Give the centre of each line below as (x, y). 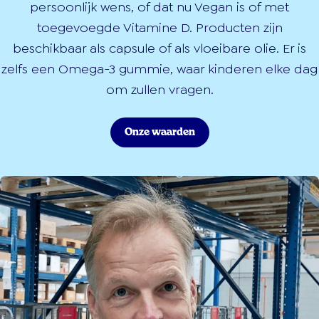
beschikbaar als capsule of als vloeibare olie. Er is (159, 48)
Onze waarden (159, 132)
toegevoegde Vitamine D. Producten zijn (159, 27)
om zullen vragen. (159, 89)
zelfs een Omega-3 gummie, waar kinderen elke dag (159, 69)
